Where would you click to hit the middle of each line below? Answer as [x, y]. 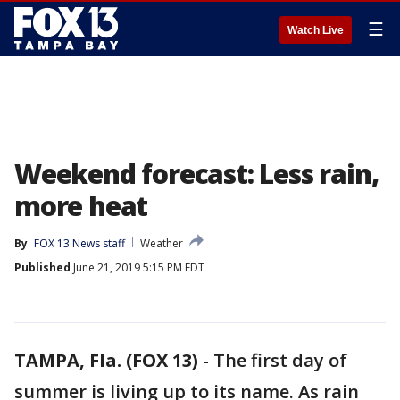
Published [42, 267]
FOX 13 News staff [79, 243]
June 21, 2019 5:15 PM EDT [137, 267]
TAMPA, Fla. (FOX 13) [106, 360]
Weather [162, 243]
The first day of [280, 360]
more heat [81, 206]
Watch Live [316, 30]
